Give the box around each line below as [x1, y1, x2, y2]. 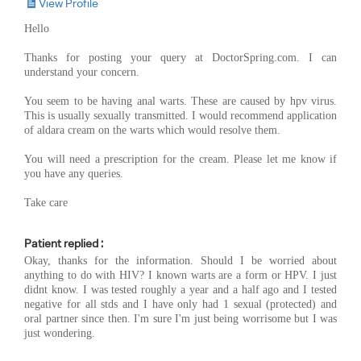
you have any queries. [24, 167, 123, 180]
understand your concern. [24, 65, 139, 78]
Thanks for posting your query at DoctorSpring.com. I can [24, 51, 337, 64]
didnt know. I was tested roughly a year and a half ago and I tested [24, 283, 337, 296]
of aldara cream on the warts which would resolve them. [24, 123, 280, 136]
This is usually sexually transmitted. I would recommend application [24, 109, 337, 122]
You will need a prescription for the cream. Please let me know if [24, 152, 337, 165]
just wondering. [24, 326, 95, 339]
